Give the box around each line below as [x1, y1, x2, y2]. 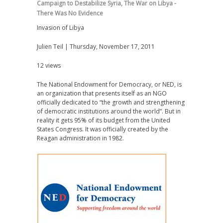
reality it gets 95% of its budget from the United [37, 116, 170, 124]
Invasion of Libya [37, 23, 84, 32]
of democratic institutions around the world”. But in [37, 107, 181, 115]
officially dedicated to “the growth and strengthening [37, 98, 185, 107]
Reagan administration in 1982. [37, 134, 124, 142]
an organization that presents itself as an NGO [37, 89, 167, 98]
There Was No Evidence [37, 9, 103, 17]
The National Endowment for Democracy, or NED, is [37, 80, 182, 89]
